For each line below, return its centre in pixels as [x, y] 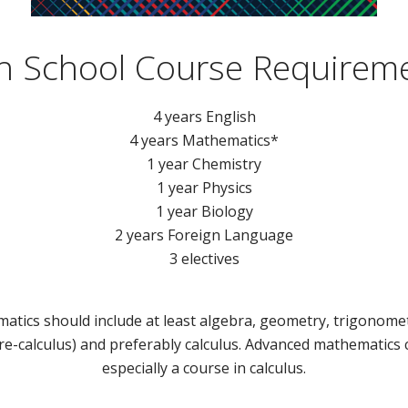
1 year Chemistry [204, 164]
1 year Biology [204, 212]
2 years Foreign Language [204, 235]
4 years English [204, 117]
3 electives [204, 259]
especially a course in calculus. [204, 368]
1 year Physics [204, 188]
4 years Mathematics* [204, 141]
